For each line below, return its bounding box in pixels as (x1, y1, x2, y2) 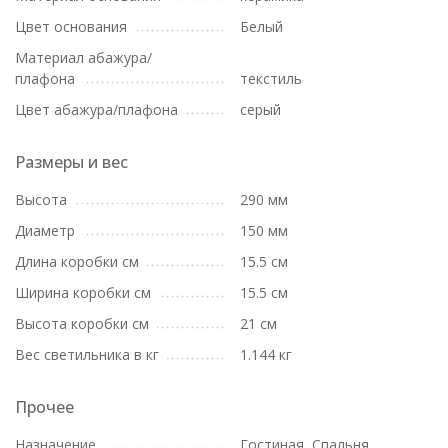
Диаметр (15, 221, 75, 240)
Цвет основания (15, 17, 127, 36)
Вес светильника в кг (15, 345, 159, 364)
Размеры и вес (15, 151, 128, 173)
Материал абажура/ (15, 48, 152, 67)
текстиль (240, 69, 302, 88)
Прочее (15, 396, 74, 418)
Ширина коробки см (15, 283, 151, 302)
